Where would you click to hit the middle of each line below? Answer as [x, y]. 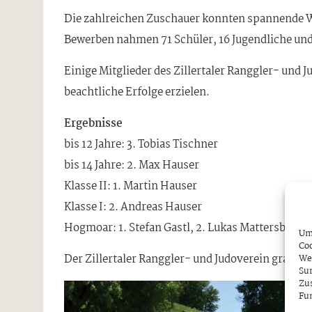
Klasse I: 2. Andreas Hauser [133, 207]
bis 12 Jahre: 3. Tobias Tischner [141, 144]
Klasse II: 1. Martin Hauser [131, 186]
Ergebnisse [93, 123]
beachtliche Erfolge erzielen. [137, 92]
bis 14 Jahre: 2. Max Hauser [132, 165]
